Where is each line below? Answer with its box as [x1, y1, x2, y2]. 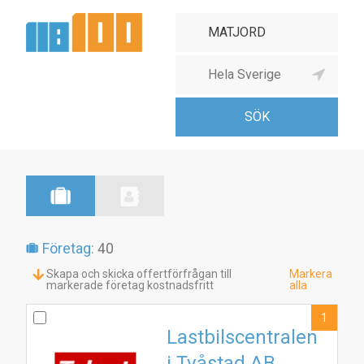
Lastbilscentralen [167, 326, 318, 349]
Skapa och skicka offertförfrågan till [46, 267, 232, 280]
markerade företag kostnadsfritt [46, 279, 214, 292]
